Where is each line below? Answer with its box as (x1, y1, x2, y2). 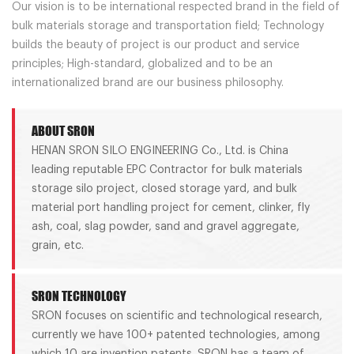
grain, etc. (31, 239, 84, 251)
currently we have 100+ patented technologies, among (31, 329, 320, 341)
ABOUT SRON (31, 122, 95, 138)
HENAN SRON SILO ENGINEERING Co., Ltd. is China (31, 145, 288, 156)
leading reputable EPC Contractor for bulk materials (31, 164, 303, 175)
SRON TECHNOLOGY (31, 287, 126, 303)
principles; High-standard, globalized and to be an (12, 58, 273, 70)
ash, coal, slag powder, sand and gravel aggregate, (31, 220, 299, 232)
